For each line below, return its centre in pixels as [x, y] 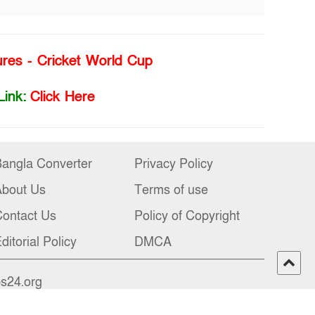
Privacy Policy [174, 164]
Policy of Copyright [187, 216]
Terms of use [171, 190]
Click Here [63, 97]
